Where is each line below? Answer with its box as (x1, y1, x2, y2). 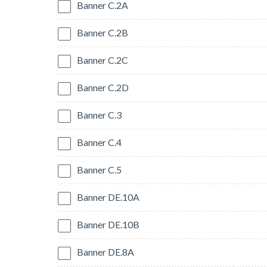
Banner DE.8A (77, 246, 134, 258)
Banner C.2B (77, 27, 128, 39)
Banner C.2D (77, 82, 129, 94)
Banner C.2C (77, 54, 128, 66)
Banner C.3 (77, 109, 122, 121)
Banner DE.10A (77, 191, 139, 203)
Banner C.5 (77, 164, 122, 176)
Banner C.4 (77, 136, 122, 148)
